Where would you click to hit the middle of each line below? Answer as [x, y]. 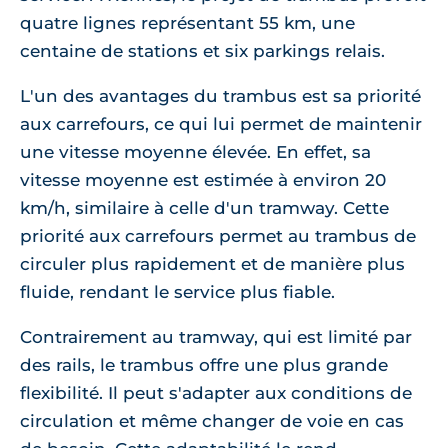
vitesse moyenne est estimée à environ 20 [203, 180]
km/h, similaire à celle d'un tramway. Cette [204, 208]
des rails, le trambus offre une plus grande [204, 365]
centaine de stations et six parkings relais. [202, 51]
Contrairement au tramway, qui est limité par [216, 337]
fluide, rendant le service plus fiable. [177, 292]
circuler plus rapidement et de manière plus [212, 264]
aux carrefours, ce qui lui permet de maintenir [221, 124]
